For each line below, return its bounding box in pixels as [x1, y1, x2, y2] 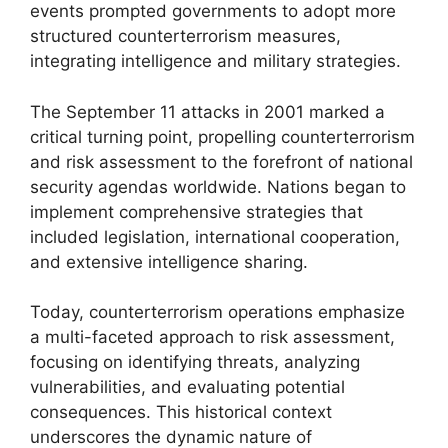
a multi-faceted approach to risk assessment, [30, 327, 395, 347]
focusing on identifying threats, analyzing [30, 352, 360, 372]
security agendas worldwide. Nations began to [30, 176, 406, 197]
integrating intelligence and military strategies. [30, 51, 401, 71]
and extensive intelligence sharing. [30, 251, 308, 272]
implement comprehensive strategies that [30, 201, 363, 222]
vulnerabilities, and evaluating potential [30, 377, 345, 397]
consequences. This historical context [30, 402, 332, 422]
